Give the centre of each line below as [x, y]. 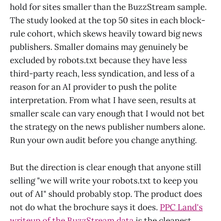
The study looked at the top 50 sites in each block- [108, 20]
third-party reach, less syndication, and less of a [102, 74]
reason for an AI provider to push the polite [93, 87]
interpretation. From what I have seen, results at [103, 100]
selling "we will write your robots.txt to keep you [104, 180]
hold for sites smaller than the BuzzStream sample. [108, 7]
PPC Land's [181, 207]
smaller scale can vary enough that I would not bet [107, 114]
